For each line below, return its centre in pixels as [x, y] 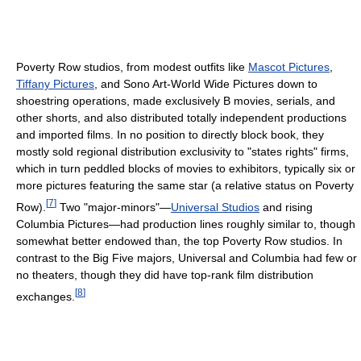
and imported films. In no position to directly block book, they [170, 135]
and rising [286, 207]
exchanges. [46, 296]
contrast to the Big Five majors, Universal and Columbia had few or [187, 257]
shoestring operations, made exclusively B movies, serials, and [176, 101]
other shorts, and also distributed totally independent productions [181, 118]
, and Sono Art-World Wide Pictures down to [206, 84]
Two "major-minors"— [114, 207]
